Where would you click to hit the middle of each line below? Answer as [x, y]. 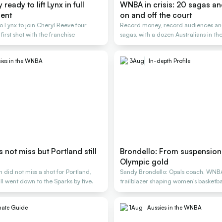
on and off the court [156, 15]
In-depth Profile [169, 61]
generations [136, 191]
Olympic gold [144, 162]
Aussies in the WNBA [174, 208]
